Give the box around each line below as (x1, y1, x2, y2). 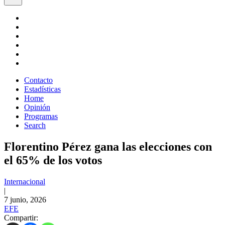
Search (24, 121, 46, 130)
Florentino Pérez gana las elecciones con (4, 140, 212, 153)
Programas (24, 112, 58, 121)
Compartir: (4, 213, 38, 222)
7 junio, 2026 (4, 195, 46, 204)
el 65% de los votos (4, 153, 102, 167)
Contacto (24, 76, 53, 84)
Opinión (24, 103, 50, 111)
